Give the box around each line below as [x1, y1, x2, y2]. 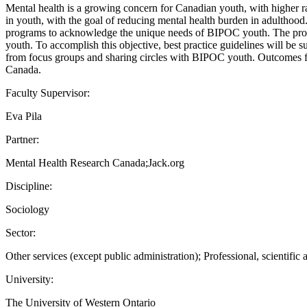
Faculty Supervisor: [5, 86, 90, 99]
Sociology [5, 203, 49, 215]
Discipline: [5, 180, 52, 192]
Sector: [5, 226, 36, 238]
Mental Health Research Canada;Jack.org [5, 156, 184, 169]
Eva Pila [5, 110, 42, 122]
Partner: [5, 133, 39, 145]
